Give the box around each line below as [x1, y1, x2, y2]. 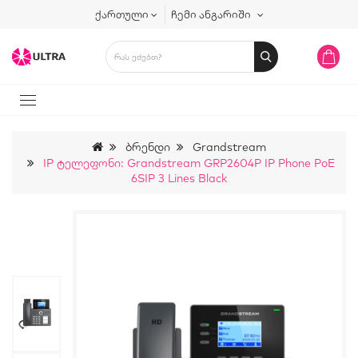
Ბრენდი [125, 140, 170, 154]
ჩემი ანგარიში [170, 8, 251, 21]
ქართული [94, 8, 149, 21]
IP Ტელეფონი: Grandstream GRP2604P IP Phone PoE [42, 156, 335, 170]
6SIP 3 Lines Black [131, 171, 227, 185]
